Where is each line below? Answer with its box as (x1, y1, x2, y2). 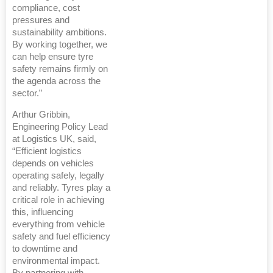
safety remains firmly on (12, 63, 108, 74)
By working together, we (12, 39, 107, 49)
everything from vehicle (12, 219, 105, 229)
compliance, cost (12, 2, 80, 13)
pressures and (12, 15, 69, 25)
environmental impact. (12, 255, 100, 266)
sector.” (12, 88, 42, 98)
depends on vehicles (12, 158, 94, 168)
